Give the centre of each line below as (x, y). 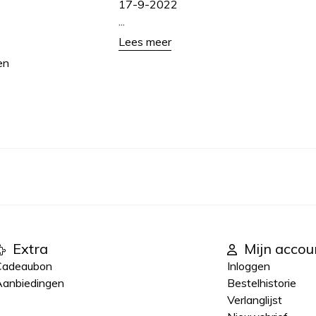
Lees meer (145, 42)
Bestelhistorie (262, 283)
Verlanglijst (255, 300)
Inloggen (249, 266)
